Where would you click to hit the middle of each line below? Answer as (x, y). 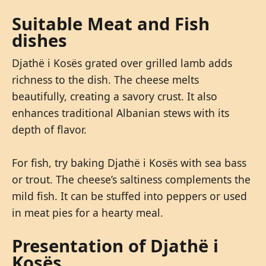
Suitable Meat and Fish (111, 23)
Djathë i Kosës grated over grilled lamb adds (122, 63)
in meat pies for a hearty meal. (88, 212)
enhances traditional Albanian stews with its (121, 113)
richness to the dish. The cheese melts (105, 79)
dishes (39, 40)
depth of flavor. (49, 129)
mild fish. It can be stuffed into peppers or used (129, 196)
